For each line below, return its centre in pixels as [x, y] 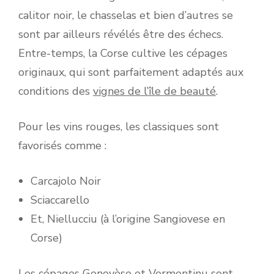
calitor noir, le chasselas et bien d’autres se [126, 15]
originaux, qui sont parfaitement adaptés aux [131, 72]
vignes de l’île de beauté [154, 91]
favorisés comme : [62, 145]
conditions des [56, 91]
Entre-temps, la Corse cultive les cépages [123, 53]
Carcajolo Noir [66, 181]
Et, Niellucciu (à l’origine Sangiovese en [128, 219]
